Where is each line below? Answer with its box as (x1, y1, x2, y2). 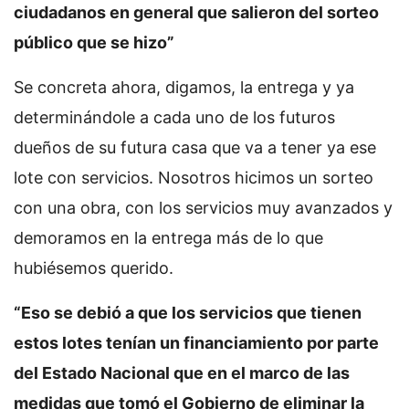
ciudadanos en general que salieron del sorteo (14, 3, 379, 22)
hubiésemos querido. (14, 258, 173, 278)
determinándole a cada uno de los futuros (14, 108, 335, 127)
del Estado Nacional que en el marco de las (14, 363, 350, 383)
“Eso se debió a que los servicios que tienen (14, 303, 362, 322)
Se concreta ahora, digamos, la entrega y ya (14, 78, 354, 97)
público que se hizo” (14, 33, 174, 52)
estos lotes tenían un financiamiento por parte (14, 333, 379, 352)
